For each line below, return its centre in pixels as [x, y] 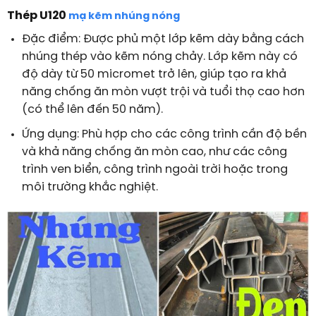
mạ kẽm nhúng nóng [124, 17]
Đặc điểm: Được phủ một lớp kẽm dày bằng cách [163, 39]
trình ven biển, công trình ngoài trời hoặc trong [154, 170]
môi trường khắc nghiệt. [90, 187]
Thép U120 [37, 16]
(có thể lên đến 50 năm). [92, 110]
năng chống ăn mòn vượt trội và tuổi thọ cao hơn [163, 92]
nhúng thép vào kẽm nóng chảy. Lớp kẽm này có [159, 57]
